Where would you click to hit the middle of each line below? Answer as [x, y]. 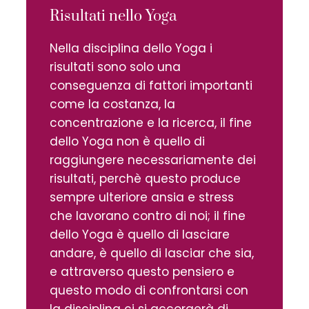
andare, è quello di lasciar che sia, [152, 253]
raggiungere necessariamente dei [153, 160]
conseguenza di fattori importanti [151, 85]
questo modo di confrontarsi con [149, 290]
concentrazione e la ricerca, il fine [151, 122]
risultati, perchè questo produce [145, 178]
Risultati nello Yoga [113, 16]
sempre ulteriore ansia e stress [142, 197]
